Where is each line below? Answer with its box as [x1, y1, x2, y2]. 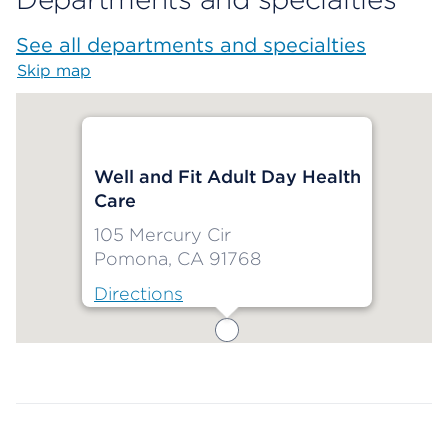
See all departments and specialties [16, 33, 366, 58]
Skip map [17, 61, 91, 81]
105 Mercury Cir [94, 224, 231, 246]
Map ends [16, 345, 93, 365]
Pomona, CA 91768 [94, 248, 261, 270]
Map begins [91, 61, 183, 81]
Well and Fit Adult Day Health [94, 166, 361, 188]
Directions [94, 283, 183, 305]
